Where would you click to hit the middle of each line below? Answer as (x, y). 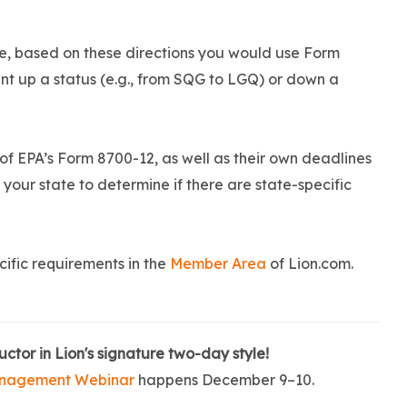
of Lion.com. (310, 264)
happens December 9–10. (226, 380)
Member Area (218, 264)
